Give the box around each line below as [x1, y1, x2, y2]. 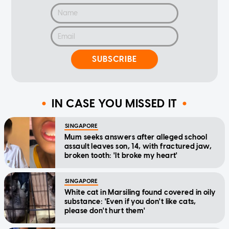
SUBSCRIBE [92, 54, 137, 64]
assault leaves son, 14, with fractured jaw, [64, 142, 212, 151]
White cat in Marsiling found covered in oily [64, 188, 216, 197]
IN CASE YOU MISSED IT [52, 97, 177, 111]
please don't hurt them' [64, 206, 146, 215]
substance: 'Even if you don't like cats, [64, 197, 196, 206]
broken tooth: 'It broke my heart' [64, 151, 178, 160]
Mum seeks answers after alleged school [64, 132, 207, 142]
